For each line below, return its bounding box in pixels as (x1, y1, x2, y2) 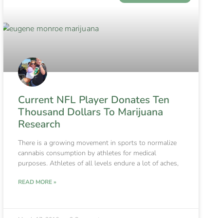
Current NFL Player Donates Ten (18, 92, 169, 107)
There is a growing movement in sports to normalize (18, 138, 177, 147)
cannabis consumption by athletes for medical (18, 148, 156, 158)
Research (18, 117, 60, 131)
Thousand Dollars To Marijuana (18, 105, 163, 119)
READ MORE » (18, 178, 56, 186)
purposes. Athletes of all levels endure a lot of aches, (18, 158, 179, 168)
